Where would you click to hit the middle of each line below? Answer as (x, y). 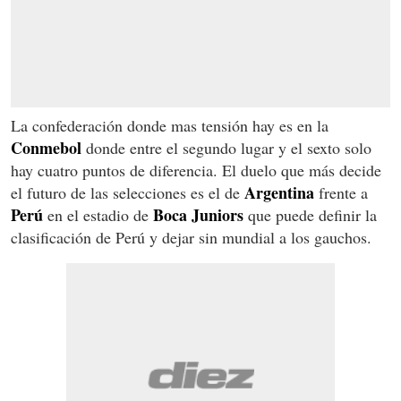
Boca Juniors (198, 215)
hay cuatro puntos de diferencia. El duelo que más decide (196, 171)
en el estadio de (98, 215)
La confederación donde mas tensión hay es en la (170, 126)
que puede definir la (310, 215)
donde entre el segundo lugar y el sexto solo (226, 148)
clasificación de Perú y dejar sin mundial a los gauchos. (191, 238)
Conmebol (46, 148)
